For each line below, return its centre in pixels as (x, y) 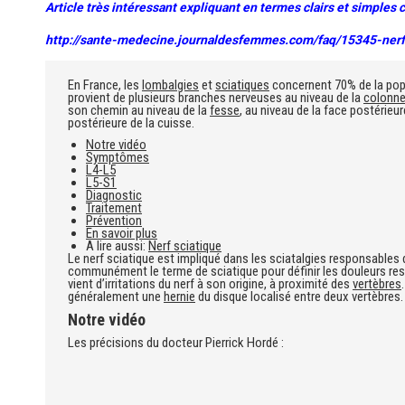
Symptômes (118, 157)
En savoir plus (122, 233)
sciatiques (242, 85)
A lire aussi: (117, 246)
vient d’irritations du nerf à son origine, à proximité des (210, 284)
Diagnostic (114, 195)
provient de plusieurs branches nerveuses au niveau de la (216, 98)
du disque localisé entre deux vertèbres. (299, 297)
